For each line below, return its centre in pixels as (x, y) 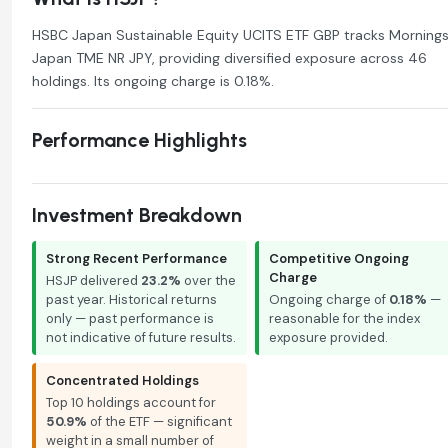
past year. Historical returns (131, 299)
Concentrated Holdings (122, 380)
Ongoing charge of (328, 299)
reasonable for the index (344, 318)
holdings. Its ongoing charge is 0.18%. (153, 80)
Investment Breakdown (137, 214)
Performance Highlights (139, 139)
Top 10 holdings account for (131, 402)
